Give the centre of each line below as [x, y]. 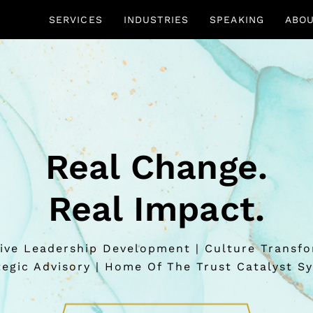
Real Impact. [156, 208]
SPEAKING [237, 19]
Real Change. [156, 166]
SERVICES [75, 19]
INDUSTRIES [156, 19]
